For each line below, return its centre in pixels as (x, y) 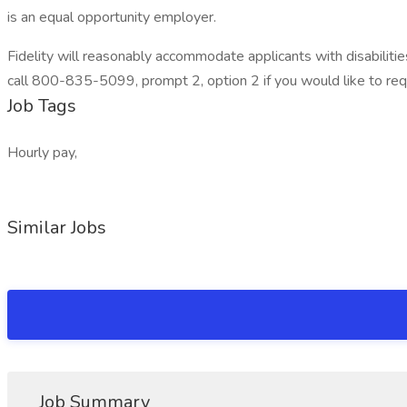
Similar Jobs (57, 228)
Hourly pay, (42, 153)
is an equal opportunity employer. (112, 17)
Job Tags (42, 106)
